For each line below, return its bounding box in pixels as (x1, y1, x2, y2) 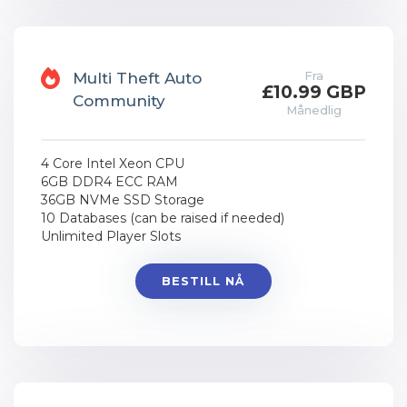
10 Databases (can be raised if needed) (41, 210, 284, 226)
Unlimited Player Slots (41, 228, 181, 244)
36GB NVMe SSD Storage (41, 192, 204, 208)
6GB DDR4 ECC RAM (41, 174, 178, 190)
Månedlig (286, 103, 342, 117)
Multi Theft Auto (73, 69, 202, 87)
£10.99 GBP (262, 82, 366, 103)
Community (73, 92, 165, 110)
